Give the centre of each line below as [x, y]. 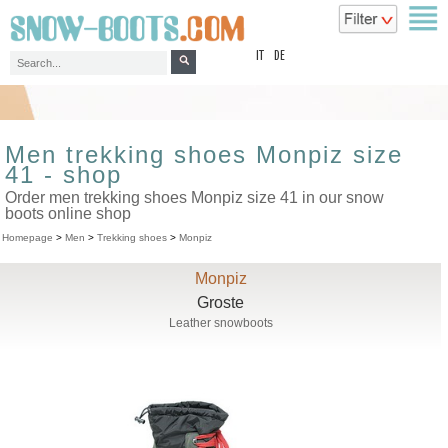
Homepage [27, 237]
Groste [221, 302]
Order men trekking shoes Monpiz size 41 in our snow [194, 197]
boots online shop [68, 213]
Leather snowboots [220, 323]
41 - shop [63, 174]
